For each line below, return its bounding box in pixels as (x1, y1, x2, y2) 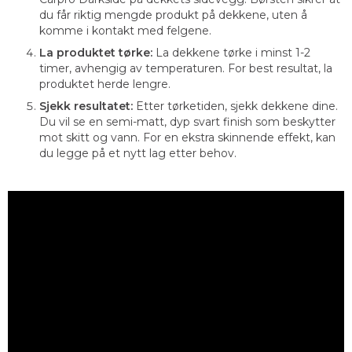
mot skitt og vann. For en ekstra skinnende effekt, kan (39, 130, 335, 145)
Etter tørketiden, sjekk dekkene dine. (133, 98, 338, 113)
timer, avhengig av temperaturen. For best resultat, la (39, 60, 332, 75)
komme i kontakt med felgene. (39, 23, 211, 38)
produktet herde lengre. (39, 76, 170, 91)
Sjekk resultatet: (39, 98, 133, 113)
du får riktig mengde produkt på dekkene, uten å (39, 7, 307, 22)
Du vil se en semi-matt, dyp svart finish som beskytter (39, 114, 335, 129)
